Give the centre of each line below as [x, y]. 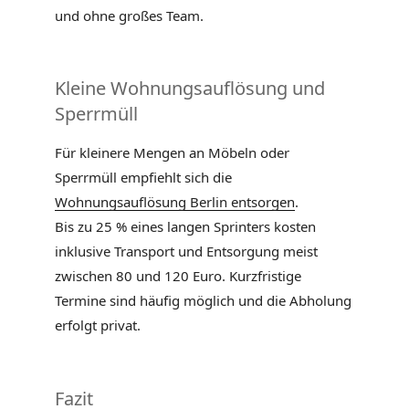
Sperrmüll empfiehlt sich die [143, 178]
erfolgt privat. [98, 325]
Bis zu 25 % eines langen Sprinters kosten [185, 227]
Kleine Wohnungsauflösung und [190, 89]
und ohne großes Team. [129, 15]
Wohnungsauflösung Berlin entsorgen [175, 202]
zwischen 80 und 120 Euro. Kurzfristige [178, 276]
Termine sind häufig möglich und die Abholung [203, 301]
